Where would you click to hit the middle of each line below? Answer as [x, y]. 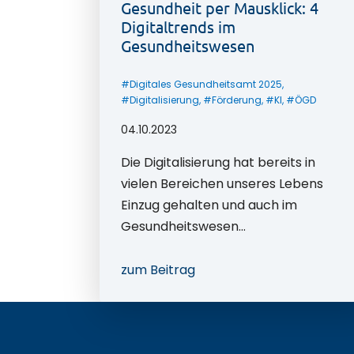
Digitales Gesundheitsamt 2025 [206, 84]
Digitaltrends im [179, 26]
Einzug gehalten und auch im [209, 205]
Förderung [237, 100]
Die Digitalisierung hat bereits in [218, 162]
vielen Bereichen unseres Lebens [222, 183]
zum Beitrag [158, 269]
